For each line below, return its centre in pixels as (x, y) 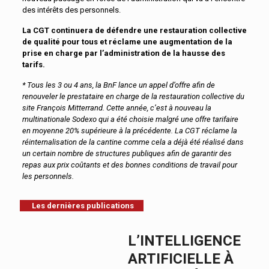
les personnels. (48, 176)
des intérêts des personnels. (71, 10)
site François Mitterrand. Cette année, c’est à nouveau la (116, 108)
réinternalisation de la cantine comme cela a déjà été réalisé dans (133, 142)
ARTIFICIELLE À (181, 259)
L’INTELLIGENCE (184, 241)
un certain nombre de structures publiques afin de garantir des (127, 153)
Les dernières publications (83, 206)
